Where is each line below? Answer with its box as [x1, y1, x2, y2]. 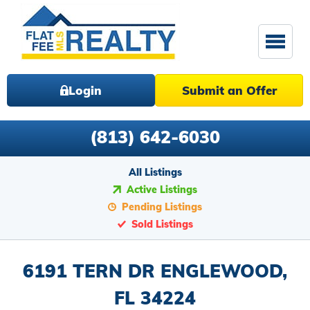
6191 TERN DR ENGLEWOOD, [23, 259, 287, 282]
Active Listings [127, 183, 197, 196]
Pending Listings [122, 201, 202, 213]
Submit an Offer [181, 83, 277, 98]
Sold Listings [131, 218, 193, 230]
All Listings [128, 166, 182, 179]
